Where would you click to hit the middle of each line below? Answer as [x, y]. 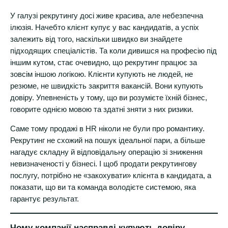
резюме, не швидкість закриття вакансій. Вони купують [107, 86]
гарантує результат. [45, 199]
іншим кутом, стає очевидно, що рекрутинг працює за [104, 63]
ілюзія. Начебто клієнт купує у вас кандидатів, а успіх [105, 28]
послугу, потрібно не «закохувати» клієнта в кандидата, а [111, 176]
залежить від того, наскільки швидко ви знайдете [96, 39]
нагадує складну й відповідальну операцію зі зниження [106, 152]
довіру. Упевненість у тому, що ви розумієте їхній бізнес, [109, 98]
